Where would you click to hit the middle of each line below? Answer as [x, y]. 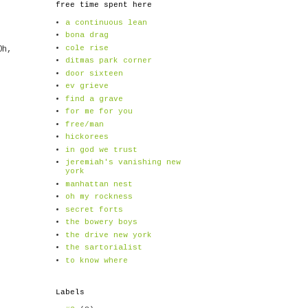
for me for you [99, 112]
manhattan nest [99, 184]
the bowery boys [101, 222]
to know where [96, 260]
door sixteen [94, 73]
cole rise [87, 48]
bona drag [87, 35]
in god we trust [101, 150]
